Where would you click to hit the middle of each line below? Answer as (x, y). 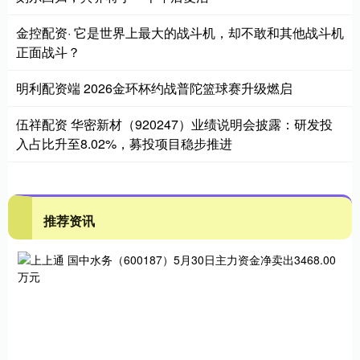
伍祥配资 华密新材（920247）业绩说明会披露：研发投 (174, 124)
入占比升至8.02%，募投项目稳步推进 (124, 143)
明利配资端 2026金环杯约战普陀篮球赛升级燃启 (154, 88)
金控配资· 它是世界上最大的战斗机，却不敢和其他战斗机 (180, 32)
